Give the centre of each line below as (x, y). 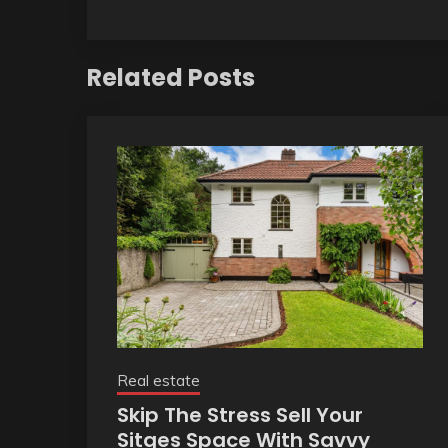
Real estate (158, 380)
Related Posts (171, 77)
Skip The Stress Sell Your (240, 414)
